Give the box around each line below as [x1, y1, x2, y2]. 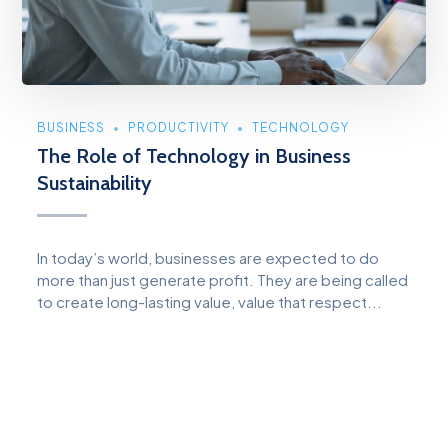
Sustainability [37, 170, 158, 195]
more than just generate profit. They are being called [37, 269, 409, 289]
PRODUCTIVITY [128, 119, 230, 135]
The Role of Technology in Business [37, 143, 352, 168]
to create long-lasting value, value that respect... [37, 291, 383, 311]
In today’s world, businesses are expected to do [37, 247, 380, 267]
